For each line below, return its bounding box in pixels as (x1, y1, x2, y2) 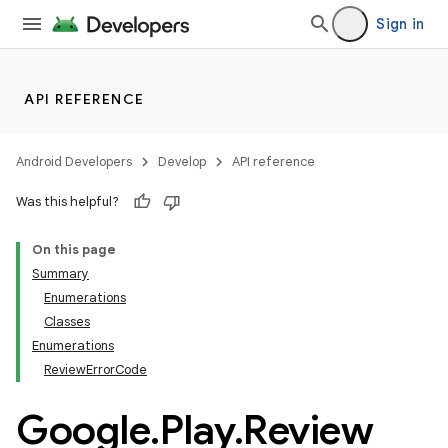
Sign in (376, 15, 424, 33)
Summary (32, 265, 89, 282)
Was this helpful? (16, 193, 119, 210)
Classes (44, 313, 90, 330)
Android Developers (16, 153, 132, 170)
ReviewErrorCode (44, 361, 147, 378)
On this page (32, 241, 116, 258)
